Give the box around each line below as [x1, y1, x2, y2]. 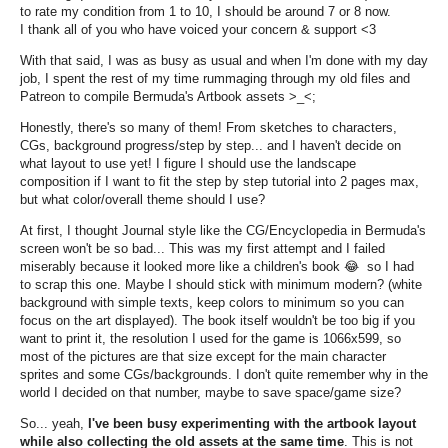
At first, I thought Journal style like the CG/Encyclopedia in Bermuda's [20, 222, 426, 238]
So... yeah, [20, 415, 88, 431]
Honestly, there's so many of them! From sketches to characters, [20, 119, 397, 135]
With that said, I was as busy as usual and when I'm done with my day [20, 52, 428, 68]
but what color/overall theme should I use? [20, 191, 269, 207]
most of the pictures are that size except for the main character [20, 348, 386, 364]
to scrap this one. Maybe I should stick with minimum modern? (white [20, 276, 422, 292]
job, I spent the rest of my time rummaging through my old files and [20, 70, 410, 86]
